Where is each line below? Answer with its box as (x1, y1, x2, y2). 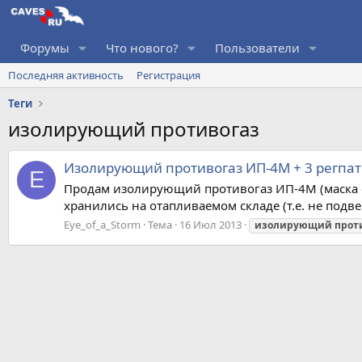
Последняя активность (8, 67, 124, 82)
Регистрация (137, 67, 200, 82)
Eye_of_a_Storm (64, 217, 141, 232)
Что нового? (105, 39, 179, 56)
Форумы (20, 39, 69, 56)
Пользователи (214, 39, 300, 56)
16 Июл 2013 (179, 217, 242, 232)
